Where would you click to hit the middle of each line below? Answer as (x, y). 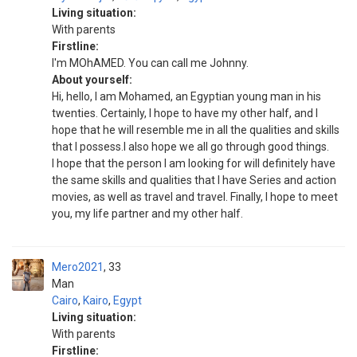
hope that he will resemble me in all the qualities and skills (196, 130)
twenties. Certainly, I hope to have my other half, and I (185, 113)
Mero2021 (78, 267)
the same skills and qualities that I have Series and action (194, 180)
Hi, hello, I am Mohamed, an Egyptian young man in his (186, 96)
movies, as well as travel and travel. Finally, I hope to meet (195, 197)
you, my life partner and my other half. (147, 214)
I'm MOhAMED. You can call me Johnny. (150, 63)
